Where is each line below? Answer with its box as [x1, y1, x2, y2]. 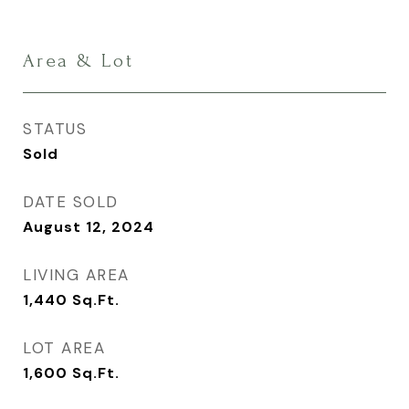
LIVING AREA [23, 265, 130, 285]
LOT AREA [23, 338, 105, 358]
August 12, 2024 [23, 217, 154, 236]
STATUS [23, 119, 87, 139]
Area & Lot [23, 50, 134, 71]
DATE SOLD [23, 192, 119, 212]
